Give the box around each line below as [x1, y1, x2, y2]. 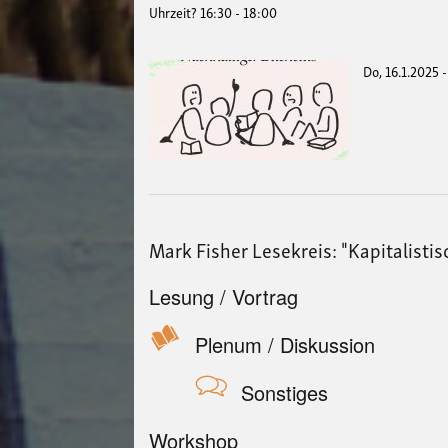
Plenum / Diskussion [195, 329, 376, 359]
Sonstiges [241, 377, 329, 407]
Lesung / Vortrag [149, 281, 299, 311]
